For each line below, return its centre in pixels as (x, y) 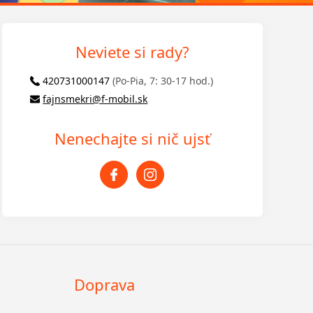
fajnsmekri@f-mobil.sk (95, 99)
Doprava (105, 284)
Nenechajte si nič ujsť (132, 138)
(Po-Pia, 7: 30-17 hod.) (163, 80)
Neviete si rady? (132, 51)
